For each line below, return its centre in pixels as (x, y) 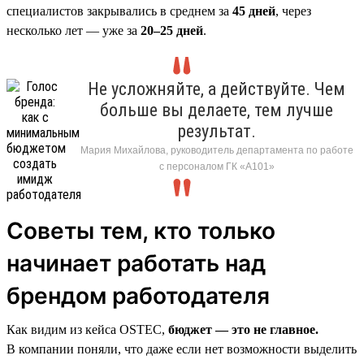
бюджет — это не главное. (242, 329)
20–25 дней (172, 30)
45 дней (254, 11)
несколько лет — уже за (74, 30)
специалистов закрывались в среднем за (119, 11)
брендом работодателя (138, 295)
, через (293, 11)
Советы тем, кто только (141, 230)
